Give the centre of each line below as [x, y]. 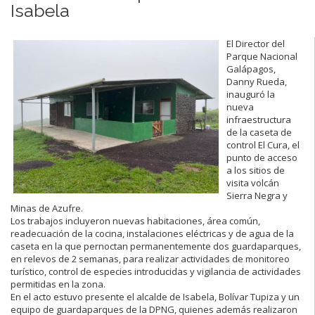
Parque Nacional [262, 56]
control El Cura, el [263, 144]
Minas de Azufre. [47, 208]
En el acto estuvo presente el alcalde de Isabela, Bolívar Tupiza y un [155, 296]
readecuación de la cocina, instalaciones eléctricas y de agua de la [152, 233]
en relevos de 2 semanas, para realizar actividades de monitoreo [150, 258]
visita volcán [253, 182]
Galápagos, [251, 69]
